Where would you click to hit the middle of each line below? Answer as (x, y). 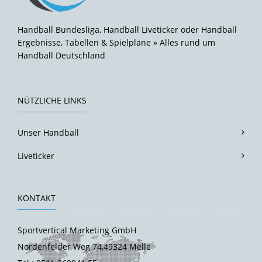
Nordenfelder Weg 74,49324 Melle (84, 246)
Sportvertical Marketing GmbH (77, 230)
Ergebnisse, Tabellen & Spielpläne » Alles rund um (116, 42)
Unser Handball (48, 132)
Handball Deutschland (61, 55)
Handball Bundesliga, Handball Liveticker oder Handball (127, 29)
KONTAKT (37, 198)
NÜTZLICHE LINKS (52, 100)
